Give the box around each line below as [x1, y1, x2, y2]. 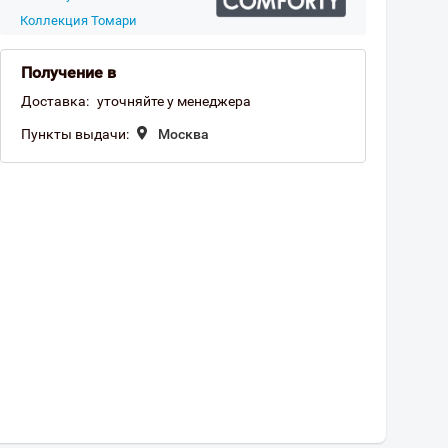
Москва [158, 126, 209, 142]
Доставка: [21, 93, 89, 109]
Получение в [21, 63, 116, 82]
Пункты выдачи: [21, 126, 129, 142]
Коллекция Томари [20, 13, 137, 28]
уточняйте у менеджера [97, 93, 251, 109]
